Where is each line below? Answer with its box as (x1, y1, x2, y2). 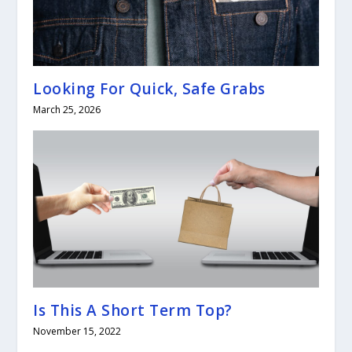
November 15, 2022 (33, 324, 122, 338)
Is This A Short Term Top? (33, 299, 233, 321)
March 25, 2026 (33, 102, 101, 116)
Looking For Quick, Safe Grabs (33, 78, 266, 99)
